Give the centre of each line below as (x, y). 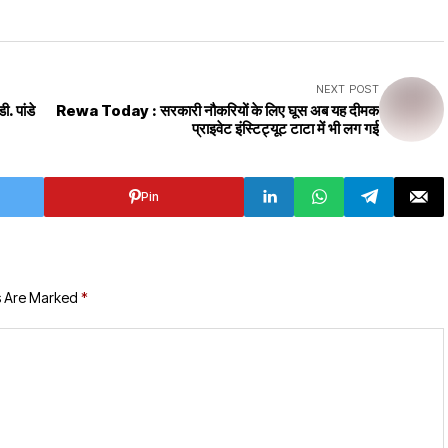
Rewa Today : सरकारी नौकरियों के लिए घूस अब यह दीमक (217, 110)
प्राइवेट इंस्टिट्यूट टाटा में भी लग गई (285, 128)
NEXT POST (347, 88)
